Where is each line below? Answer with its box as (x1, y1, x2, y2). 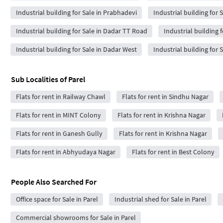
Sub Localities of (11, 74, 68, 84)
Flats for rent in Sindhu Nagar (121, 92, 209, 101)
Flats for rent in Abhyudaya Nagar (15, 147, 115, 156)
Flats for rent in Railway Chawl (15, 92, 106, 101)
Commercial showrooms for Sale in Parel (15, 213, 136, 222)
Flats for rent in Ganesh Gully (15, 129, 103, 138)
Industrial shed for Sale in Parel (114, 195, 207, 204)
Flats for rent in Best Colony (131, 147, 215, 156)
